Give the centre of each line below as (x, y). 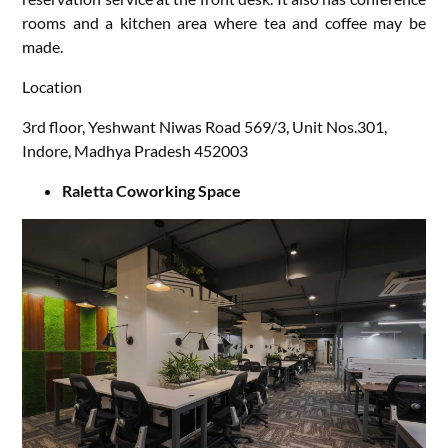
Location (52, 86)
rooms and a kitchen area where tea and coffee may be (224, 22)
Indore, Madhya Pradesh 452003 (135, 150)
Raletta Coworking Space (152, 190)
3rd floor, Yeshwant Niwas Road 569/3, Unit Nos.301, (205, 126)
